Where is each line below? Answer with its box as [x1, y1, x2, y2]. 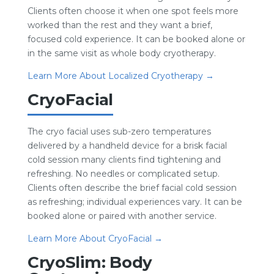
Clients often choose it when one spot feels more [27, 6, 239, 17]
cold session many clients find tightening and [27, 154, 221, 165]
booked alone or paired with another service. [27, 210, 217, 221]
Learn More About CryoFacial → [27, 233, 163, 244]
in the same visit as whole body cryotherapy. [27, 48, 216, 59]
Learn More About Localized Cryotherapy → [27, 70, 214, 81]
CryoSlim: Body [27, 253, 153, 272]
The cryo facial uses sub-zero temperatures [27, 126, 211, 137]
